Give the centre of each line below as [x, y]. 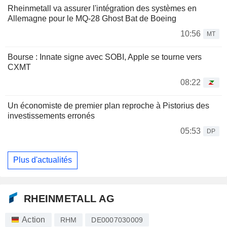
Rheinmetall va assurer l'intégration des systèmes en [102, 8]
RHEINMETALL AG [69, 198]
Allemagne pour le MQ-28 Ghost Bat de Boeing [92, 18]
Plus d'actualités [43, 160]
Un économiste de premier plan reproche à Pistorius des [108, 105]
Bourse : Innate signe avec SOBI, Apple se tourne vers [105, 57]
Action [34, 220]
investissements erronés [51, 116]
